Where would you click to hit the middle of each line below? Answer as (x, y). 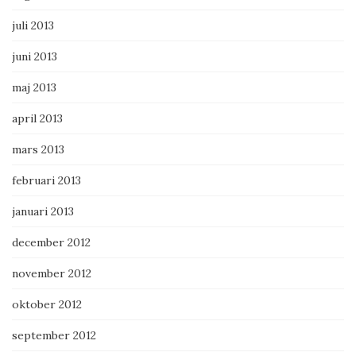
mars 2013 (38, 150)
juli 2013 (33, 26)
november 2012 (52, 274)
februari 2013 (46, 181)
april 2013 (37, 119)
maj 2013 (34, 88)
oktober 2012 (47, 305)
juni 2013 (35, 57)
